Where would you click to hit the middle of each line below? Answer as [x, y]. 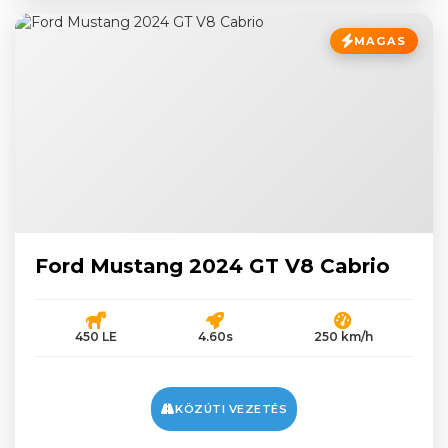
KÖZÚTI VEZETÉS [231, 409]
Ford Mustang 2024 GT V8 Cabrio [212, 266]
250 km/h [343, 336]
